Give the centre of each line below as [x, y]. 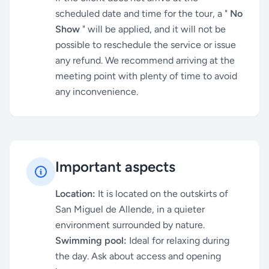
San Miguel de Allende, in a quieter [130, 209]
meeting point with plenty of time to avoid [146, 76]
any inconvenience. [97, 92]
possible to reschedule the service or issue [146, 45]
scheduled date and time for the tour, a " [143, 14]
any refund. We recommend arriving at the [145, 60]
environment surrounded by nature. [130, 225]
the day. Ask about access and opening [138, 256]
